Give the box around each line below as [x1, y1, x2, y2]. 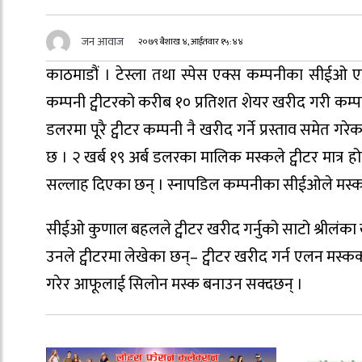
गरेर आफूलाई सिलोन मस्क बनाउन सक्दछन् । [46, 270, 303, 298]
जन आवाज [82, 32, 124, 51]
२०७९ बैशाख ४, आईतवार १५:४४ [138, 34, 244, 50]
